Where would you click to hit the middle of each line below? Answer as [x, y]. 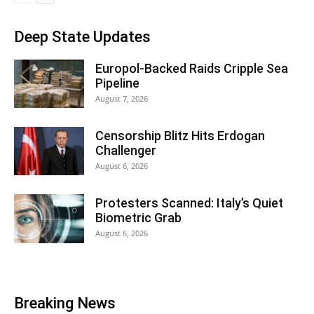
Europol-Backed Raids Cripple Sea [192, 68]
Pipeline [117, 83]
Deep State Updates [82, 37]
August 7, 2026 [122, 98]
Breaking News [65, 303]
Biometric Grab [138, 218]
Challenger [126, 150]
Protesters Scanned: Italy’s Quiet [189, 203]
